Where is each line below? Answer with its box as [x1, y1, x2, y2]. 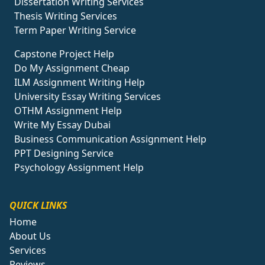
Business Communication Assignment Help [14, 132, 206, 146]
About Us [9, 230, 51, 243]
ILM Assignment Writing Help [14, 76, 145, 89]
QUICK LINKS [9, 199, 67, 212]
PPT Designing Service [14, 147, 114, 160]
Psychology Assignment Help [14, 161, 144, 174]
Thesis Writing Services [14, 9, 117, 23]
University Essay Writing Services [14, 90, 161, 104]
